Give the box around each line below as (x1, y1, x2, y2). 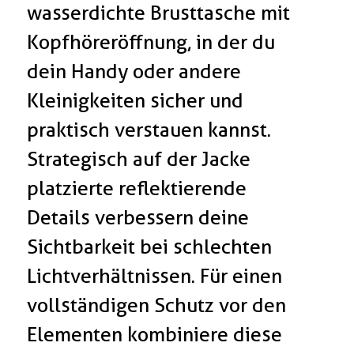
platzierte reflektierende (27, 176, 247, 201)
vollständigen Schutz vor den (27, 293, 287, 318)
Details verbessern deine (27, 205, 250, 230)
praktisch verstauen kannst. (27, 118, 272, 142)
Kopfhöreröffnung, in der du (27, 30, 276, 55)
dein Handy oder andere (27, 59, 242, 84)
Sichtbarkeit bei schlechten (27, 235, 273, 259)
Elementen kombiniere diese (27, 322, 283, 347)
